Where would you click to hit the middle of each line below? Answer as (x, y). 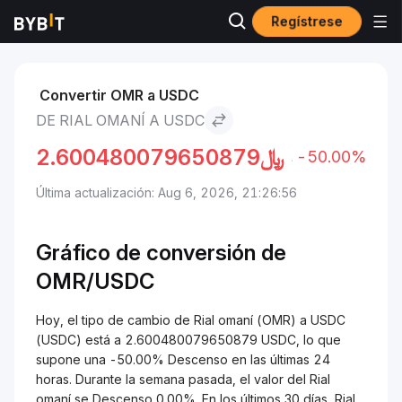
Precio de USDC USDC (161, 31)
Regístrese (307, 21)
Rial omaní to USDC (305, 31)
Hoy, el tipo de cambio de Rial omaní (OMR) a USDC (191, 320)
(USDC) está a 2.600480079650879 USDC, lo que (188, 340)
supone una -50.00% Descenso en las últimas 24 (183, 359)
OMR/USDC (95, 281)
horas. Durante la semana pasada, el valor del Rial (183, 379)
